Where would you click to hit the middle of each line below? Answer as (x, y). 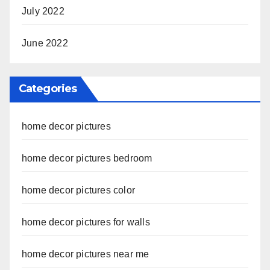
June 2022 (45, 43)
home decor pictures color (78, 190)
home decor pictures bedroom (87, 159)
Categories (48, 89)
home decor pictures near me (86, 254)
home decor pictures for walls (86, 222)
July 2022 (43, 11)
